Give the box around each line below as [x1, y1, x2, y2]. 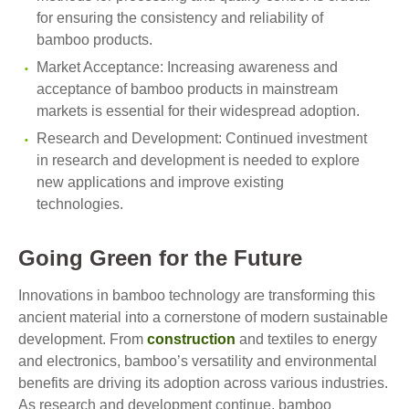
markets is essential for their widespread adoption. [37, 103, 360, 119]
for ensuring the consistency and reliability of [37, 10, 323, 26]
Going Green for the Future [18, 246, 302, 270]
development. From [18, 331, 147, 347]
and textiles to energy [236, 331, 377, 347]
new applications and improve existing [37, 174, 284, 190]
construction [147, 331, 236, 347]
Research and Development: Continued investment [37, 131, 367, 146]
